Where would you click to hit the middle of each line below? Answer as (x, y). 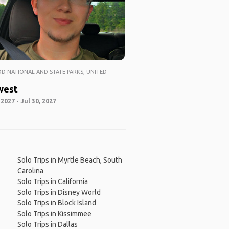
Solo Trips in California (52, 182)
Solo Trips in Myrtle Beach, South (70, 160)
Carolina (30, 171)
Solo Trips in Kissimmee (54, 214)
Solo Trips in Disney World (59, 192)
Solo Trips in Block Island (56, 203)
